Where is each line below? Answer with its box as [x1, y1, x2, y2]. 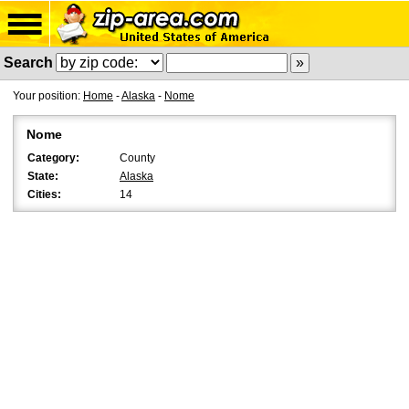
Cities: [27, 188, 61, 201]
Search [4, 55, 53, 70]
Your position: [13, 89, 83, 102]
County [120, 152, 155, 164]
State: [27, 170, 58, 183]
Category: [27, 152, 79, 164]
